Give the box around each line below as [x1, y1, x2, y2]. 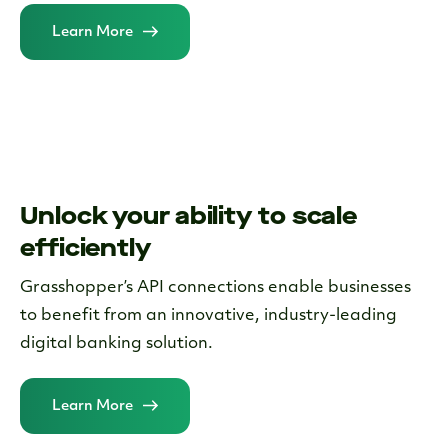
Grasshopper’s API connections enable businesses [20, 279, 411, 296]
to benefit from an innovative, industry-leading [20, 307, 397, 324]
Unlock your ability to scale [20, 199, 358, 232]
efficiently [20, 231, 151, 264]
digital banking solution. [20, 335, 213, 352]
